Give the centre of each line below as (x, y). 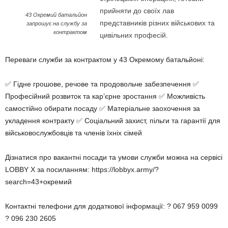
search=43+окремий (38, 182)
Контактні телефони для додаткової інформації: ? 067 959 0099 (111, 206)
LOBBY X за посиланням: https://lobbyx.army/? (82, 169)
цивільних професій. (134, 35)
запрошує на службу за (57, 24)
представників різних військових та (158, 23)
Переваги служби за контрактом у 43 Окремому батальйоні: (105, 60)
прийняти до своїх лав (137, 11)
